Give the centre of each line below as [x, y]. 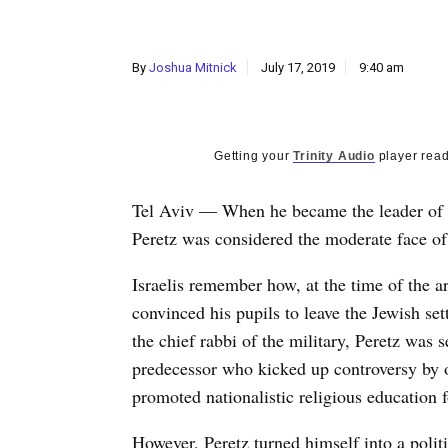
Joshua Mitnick [193, 67]
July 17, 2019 [298, 67]
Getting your [254, 156]
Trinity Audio [334, 156]
